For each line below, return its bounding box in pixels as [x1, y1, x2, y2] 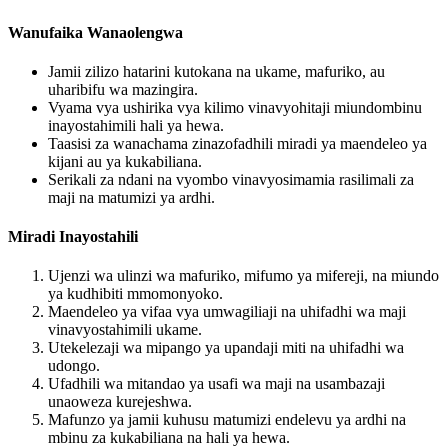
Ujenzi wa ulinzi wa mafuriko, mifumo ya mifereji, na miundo [48, 267, 439, 285]
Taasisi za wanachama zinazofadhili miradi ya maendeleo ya [48, 134, 427, 152]
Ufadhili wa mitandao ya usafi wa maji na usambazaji [48, 375, 385, 393]
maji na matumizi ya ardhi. [48, 188, 215, 206]
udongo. [48, 357, 100, 375]
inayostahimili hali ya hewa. [48, 116, 224, 134]
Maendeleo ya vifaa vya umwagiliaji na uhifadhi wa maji [48, 303, 406, 321]
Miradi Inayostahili [8, 228, 138, 246]
